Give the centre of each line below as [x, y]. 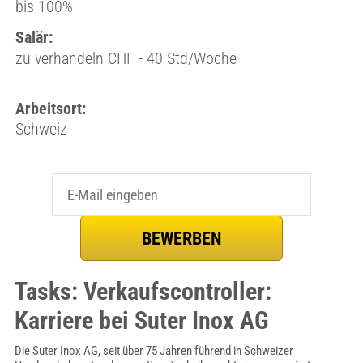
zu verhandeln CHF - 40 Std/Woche [126, 58]
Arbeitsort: [50, 109]
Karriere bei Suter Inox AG [141, 320]
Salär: [34, 37]
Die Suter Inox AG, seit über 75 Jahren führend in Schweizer [154, 351]
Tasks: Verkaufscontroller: [143, 291]
